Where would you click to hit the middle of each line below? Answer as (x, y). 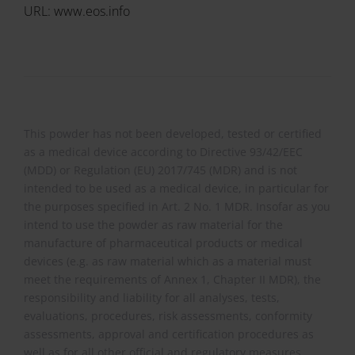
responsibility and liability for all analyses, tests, (152, 298)
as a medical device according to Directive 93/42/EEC (164, 152)
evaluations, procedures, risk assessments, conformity (168, 316)
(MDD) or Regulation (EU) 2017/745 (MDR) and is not (161, 170)
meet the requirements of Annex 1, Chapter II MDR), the (173, 279)
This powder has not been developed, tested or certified (173, 134)
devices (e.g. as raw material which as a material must (168, 261)
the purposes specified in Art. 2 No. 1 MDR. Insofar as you (177, 206)
